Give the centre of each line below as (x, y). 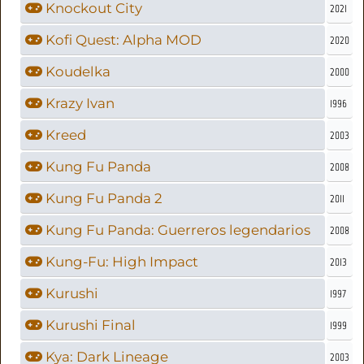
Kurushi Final (89, 325)
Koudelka (77, 71)
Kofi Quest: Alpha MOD (122, 39)
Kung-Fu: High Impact (121, 261)
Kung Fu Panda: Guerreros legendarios (177, 230)
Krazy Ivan (79, 103)
